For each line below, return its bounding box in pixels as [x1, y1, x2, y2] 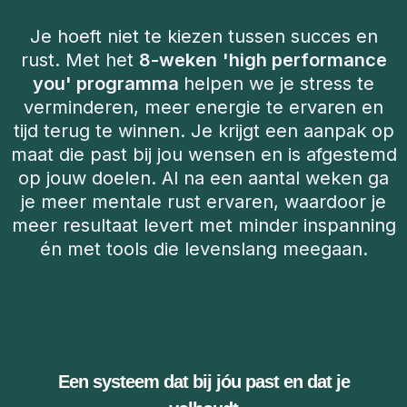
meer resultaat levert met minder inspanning [11, 214, 396, 236]
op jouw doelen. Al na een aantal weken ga [18, 167, 389, 189]
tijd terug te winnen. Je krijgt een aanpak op [13, 120, 394, 142]
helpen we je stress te [184, 73, 374, 94]
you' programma [33, 73, 184, 94]
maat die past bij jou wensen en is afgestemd [10, 144, 397, 165]
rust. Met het [20, 49, 139, 71]
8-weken [138, 49, 217, 71]
